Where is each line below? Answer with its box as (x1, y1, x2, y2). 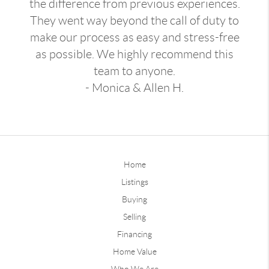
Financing (117, 229, 152, 240)
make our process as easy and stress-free (29, 30, 240, 44)
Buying (122, 195, 147, 205)
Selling (123, 212, 146, 222)
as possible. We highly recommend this (35, 47, 234, 61)
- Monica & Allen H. (85, 80, 184, 94)
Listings (121, 177, 148, 187)
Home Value (112, 247, 157, 257)
